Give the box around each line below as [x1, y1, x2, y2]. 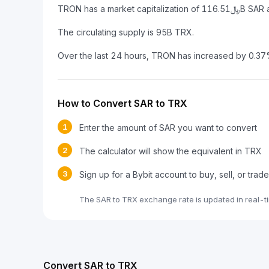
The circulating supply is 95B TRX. [58, 27, 194, 37]
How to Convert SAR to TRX [58, 97, 187, 109]
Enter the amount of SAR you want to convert [79, 122, 257, 133]
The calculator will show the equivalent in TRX [79, 146, 262, 156]
